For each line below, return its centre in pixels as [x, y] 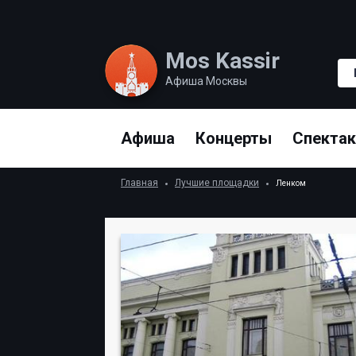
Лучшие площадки [217, 183]
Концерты [234, 138]
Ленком [291, 183]
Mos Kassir [222, 61]
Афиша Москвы [206, 81]
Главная [139, 183]
